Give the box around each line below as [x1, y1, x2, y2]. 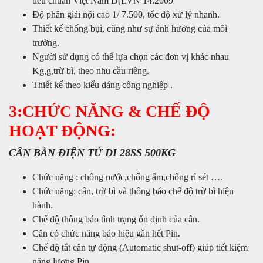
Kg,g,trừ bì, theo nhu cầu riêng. [32, 66, 149, 76]
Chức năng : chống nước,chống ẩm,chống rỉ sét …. [32, 172, 222, 182]
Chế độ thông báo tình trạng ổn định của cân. [32, 214, 200, 224]
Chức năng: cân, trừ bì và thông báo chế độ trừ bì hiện [32, 186, 234, 196]
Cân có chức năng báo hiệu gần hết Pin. [32, 228, 180, 238]
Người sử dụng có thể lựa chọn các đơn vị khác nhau [32, 52, 229, 62]
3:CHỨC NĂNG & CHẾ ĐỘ [9, 102, 210, 120]
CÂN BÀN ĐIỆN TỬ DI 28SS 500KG [9, 147, 176, 159]
